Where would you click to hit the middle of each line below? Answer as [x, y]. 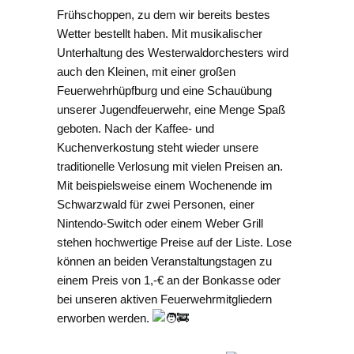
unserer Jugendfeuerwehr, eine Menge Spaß [171, 110]
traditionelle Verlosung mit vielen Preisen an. [170, 167]
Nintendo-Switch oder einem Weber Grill [160, 224]
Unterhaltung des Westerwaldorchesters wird [173, 53]
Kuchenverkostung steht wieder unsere [158, 148]
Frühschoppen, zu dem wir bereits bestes [164, 15]
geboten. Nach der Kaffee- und [136, 129]
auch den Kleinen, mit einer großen [146, 72]
